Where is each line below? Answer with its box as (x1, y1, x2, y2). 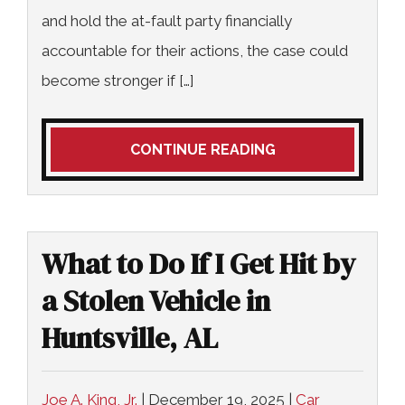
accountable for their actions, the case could (42, 42, 348, 61)
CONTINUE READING (129, 141, 276, 159)
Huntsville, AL (42, 318, 218, 359)
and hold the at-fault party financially (42, 12, 292, 31)
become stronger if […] (42, 71, 194, 90)
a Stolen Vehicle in (42, 281, 270, 322)
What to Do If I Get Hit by (42, 244, 355, 285)
